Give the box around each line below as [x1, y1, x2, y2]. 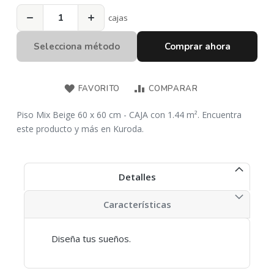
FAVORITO [78, 83, 120, 94]
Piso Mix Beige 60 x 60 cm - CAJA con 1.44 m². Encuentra [17, 109, 242, 120]
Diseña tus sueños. [51, 232, 131, 245]
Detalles [118, 170, 156, 183]
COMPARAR [148, 83, 198, 94]
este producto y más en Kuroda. [17, 123, 144, 135]
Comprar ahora [164, 40, 231, 53]
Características [103, 198, 171, 210]
